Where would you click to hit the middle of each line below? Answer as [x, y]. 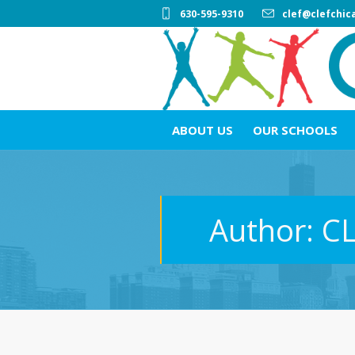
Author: [265, 230]
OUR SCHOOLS [295, 130]
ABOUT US [202, 130]
